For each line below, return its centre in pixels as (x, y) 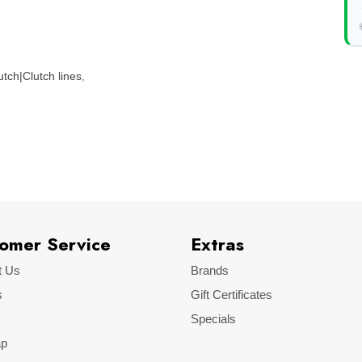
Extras (217, 244)
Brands (210, 270)
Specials (213, 319)
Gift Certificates (232, 295)
